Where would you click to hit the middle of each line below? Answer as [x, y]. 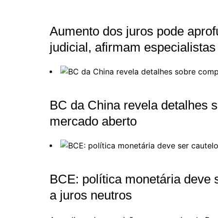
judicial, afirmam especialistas [133, 47]
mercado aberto [93, 121]
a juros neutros [91, 195]
